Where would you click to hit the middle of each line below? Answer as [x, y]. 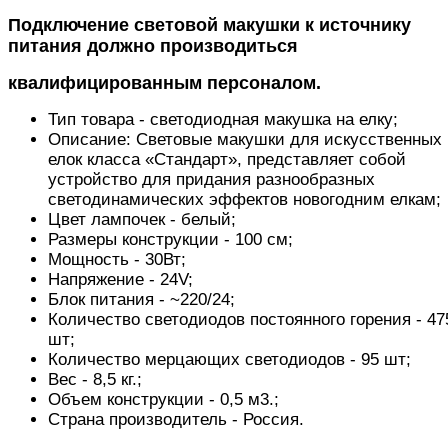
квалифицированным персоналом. [164, 82]
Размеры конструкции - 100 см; [170, 239]
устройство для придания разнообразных [211, 179]
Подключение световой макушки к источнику [209, 24]
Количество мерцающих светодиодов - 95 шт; [229, 359]
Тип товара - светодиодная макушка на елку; [223, 119]
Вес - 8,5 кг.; [95, 379]
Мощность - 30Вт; [117, 259]
